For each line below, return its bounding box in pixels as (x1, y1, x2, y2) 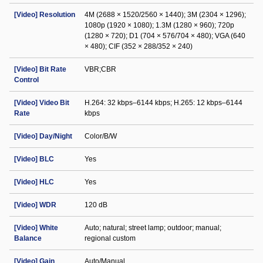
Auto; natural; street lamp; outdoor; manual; (85, 224, 221, 232)
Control (14, 76, 39, 84)
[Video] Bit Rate (14, 65, 66, 73)
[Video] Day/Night (14, 132, 72, 140)
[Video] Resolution (14, 11, 75, 19)
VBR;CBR (85, 65, 116, 73)
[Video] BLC (14, 155, 54, 163)
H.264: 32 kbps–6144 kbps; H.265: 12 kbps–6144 (85, 99, 242, 107)
